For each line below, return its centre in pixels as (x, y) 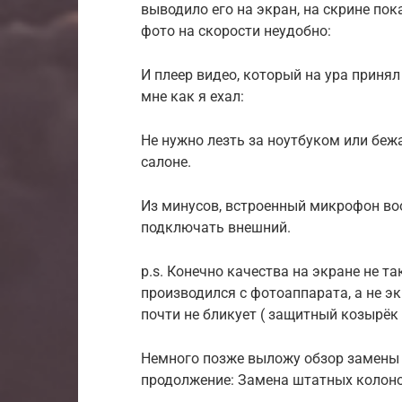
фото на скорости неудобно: (236, 31)
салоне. (166, 162)
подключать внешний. (216, 227)
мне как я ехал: (192, 96)
